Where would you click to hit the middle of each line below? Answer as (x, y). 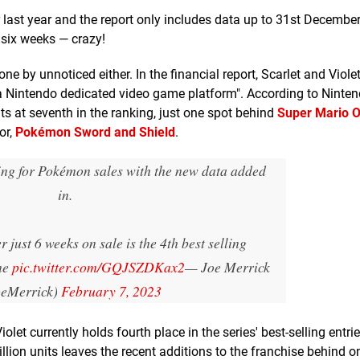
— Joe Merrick (227, 266)
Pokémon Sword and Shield (95, 132)
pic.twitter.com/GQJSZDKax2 (98, 266)
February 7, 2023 (111, 290)
